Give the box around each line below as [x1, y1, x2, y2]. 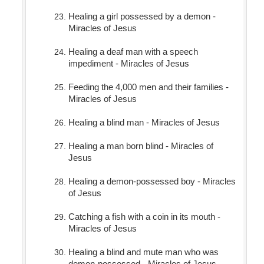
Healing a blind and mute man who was [68, 247, 219, 258]
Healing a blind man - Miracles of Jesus [68, 117, 220, 128]
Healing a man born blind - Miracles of [68, 141, 213, 151]
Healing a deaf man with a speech [68, 47, 198, 57]
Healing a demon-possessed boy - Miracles [68, 176, 236, 187]
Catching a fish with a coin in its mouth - [68, 212, 220, 222]
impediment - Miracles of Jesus [68, 58, 189, 69]
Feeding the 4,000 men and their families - [68, 82, 229, 93]
